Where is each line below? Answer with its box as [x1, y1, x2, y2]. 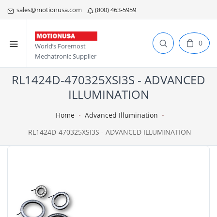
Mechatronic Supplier [35, 52, 96, 61]
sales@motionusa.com [14, 5, 83, 14]
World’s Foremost [35, 42, 86, 51]
